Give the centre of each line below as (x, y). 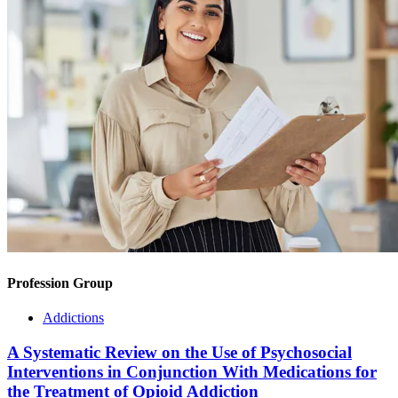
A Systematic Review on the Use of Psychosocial (179, 352)
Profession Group (60, 283)
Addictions (73, 317)
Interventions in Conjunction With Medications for (192, 371)
